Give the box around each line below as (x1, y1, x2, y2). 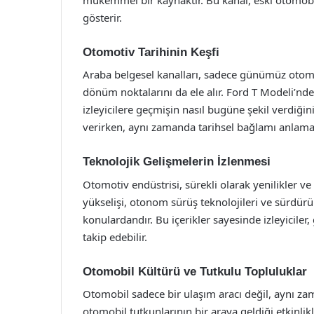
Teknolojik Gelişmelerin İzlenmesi (83, 155, 271, 168)
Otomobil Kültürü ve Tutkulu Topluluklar (83, 264, 307, 278)
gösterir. (83, 10, 122, 25)
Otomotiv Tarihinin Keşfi (83, 45, 219, 59)
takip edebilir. (83, 229, 147, 244)
